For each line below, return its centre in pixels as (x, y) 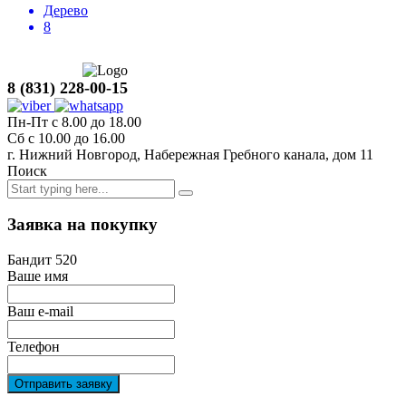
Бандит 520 (42, 260)
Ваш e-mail (40, 312)
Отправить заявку (63, 384)
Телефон (34, 347)
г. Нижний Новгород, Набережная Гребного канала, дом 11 (190, 154)
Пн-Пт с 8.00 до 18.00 (74, 121)
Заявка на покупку (82, 225)
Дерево (66, 10)
